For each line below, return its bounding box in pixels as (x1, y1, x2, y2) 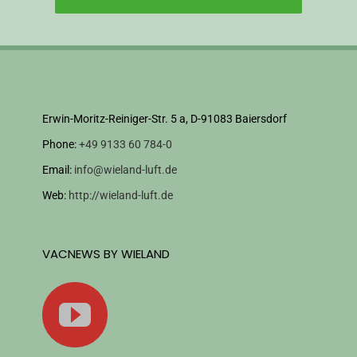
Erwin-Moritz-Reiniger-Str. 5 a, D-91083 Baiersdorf (41, 112, 287, 125)
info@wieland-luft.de (73, 163, 177, 176)
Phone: (41, 137, 79, 151)
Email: (41, 163, 74, 176)
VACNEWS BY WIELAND (41, 245, 170, 262)
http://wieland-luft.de (68, 188, 173, 202)
